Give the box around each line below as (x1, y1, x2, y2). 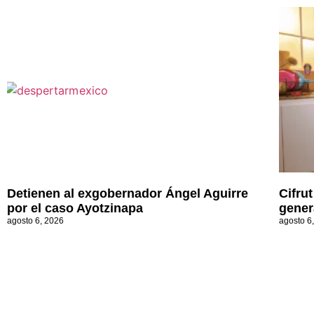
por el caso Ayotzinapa (7, 201, 143, 216)
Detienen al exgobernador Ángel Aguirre (7, 186, 248, 201)
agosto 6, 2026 (7, 216, 64, 226)
